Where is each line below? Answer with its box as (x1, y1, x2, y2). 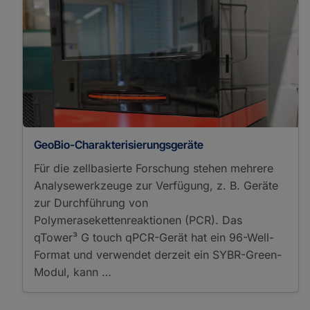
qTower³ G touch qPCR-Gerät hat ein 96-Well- (34, 230, 274, 244)
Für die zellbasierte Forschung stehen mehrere (34, 161, 273, 175)
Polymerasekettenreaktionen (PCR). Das (34, 213, 242, 227)
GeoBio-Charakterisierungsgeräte (34, 138, 203, 152)
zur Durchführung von (34, 196, 148, 210)
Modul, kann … (34, 265, 111, 279)
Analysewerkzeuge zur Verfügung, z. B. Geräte (34, 179, 278, 192)
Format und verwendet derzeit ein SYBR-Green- (34, 248, 282, 262)
